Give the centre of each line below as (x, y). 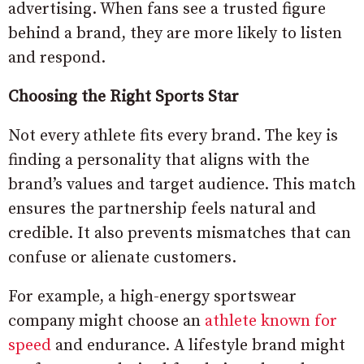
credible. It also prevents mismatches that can (180, 234)
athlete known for (271, 321)
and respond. (57, 58)
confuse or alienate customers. (122, 258)
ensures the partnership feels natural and (162, 209)
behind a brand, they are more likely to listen (175, 34)
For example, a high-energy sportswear (152, 297)
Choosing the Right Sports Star (123, 97)
